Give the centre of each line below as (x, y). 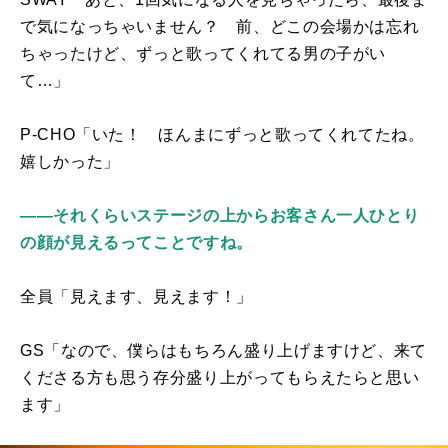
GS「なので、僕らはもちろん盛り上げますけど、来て (223, 350)
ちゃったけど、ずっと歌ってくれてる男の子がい (203, 53)
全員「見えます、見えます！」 (136, 296)
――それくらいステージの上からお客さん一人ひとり (220, 215)
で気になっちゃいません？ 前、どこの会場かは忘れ (220, 26)
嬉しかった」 (70, 161)
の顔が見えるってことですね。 (136, 242)
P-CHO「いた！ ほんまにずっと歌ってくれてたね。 (222, 134)
